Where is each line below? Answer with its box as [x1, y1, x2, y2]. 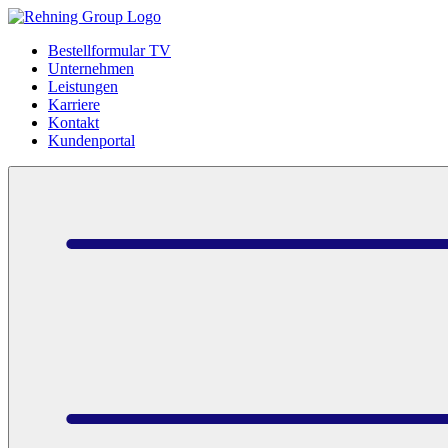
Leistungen [48, 78, 118, 95]
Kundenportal [48, 132, 135, 149]
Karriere [48, 96, 100, 113]
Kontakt [48, 114, 99, 131]
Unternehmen [48, 60, 134, 77]
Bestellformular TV [48, 42, 171, 59]
